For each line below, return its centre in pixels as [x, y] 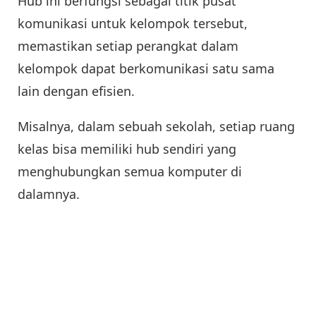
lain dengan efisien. [76, 91]
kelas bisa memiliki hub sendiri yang [127, 148]
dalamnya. [49, 194]
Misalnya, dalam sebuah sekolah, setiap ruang [156, 126]
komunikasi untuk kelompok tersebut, [133, 23]
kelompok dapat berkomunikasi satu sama [146, 68]
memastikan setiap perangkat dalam [128, 45]
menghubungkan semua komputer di [130, 171]
